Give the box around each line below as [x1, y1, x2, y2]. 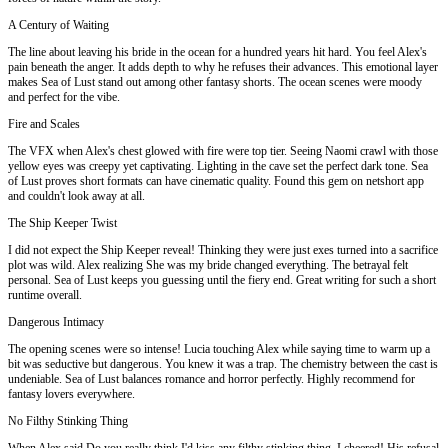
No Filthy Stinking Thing [8, 413, 128, 428]
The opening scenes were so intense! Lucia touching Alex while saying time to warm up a [8, 341, 430, 356]
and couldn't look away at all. [8, 188, 145, 203]
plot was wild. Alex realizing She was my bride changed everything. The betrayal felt [8, 257, 408, 272]
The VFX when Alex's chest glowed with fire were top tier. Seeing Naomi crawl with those [8, 143, 438, 158]
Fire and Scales [8, 116, 80, 131]
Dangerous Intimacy [8, 314, 104, 329]
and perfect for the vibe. [8, 89, 120, 104]
